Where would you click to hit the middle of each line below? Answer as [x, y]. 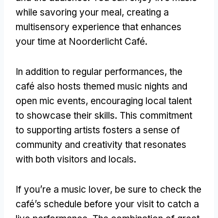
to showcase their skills [65, 115]
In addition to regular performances [90, 72]
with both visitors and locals [75, 159]
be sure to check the [158, 189]
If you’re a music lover [63, 189]
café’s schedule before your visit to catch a [107, 204]
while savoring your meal [69, 12]
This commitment [156, 115]
